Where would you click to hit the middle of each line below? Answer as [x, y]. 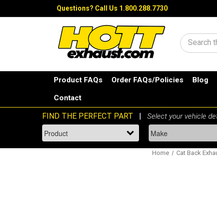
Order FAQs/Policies [148, 80]
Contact [68, 98]
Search [200, 44]
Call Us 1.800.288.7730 [131, 8]
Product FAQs [78, 80]
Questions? [76, 8]
